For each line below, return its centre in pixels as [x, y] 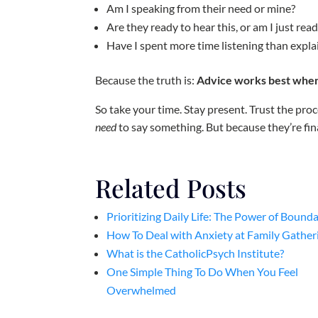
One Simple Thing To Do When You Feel [203, 272]
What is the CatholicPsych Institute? [196, 253]
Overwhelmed [142, 290]
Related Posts [171, 188]
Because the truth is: [146, 80]
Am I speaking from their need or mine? [201, 9]
